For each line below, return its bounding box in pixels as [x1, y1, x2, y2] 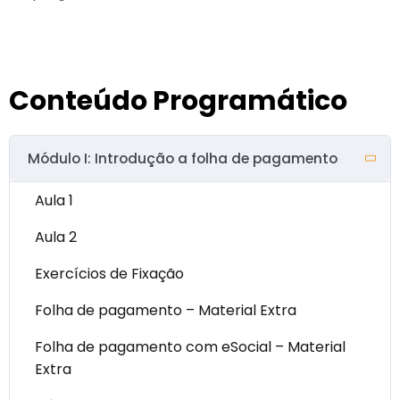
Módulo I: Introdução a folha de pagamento [28, 148, 337, 168]
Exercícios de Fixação [35, 262, 184, 284]
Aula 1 [35, 189, 73, 211]
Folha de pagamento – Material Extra [35, 299, 296, 321]
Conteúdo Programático [9, 81, 347, 120]
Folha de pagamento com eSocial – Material [35, 336, 346, 357]
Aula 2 [35, 226, 77, 247]
